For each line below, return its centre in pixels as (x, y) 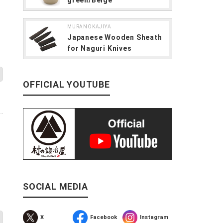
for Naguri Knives (100, 48)
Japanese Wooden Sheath (115, 37)
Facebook (104, 217)
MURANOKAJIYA (89, 26)
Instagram (154, 217)
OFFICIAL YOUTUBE (66, 84)
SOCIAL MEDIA (56, 186)
